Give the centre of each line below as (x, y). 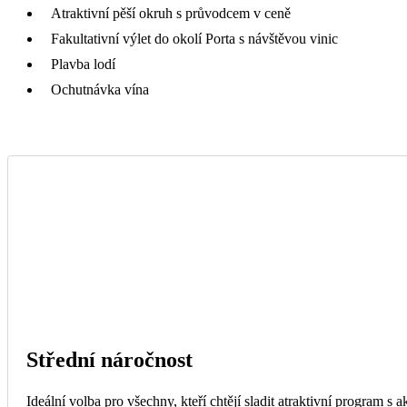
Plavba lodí (83, 64)
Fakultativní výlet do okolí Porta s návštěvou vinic (194, 38)
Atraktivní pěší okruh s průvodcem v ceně (171, 13)
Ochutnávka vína (102, 89)
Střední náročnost (109, 359)
